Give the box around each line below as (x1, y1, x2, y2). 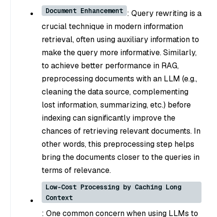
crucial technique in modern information (42, 21, 183, 32)
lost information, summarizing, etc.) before (42, 100, 191, 110)
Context (46, 193, 73, 202)
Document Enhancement (46, 6, 123, 15)
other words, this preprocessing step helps (42, 139, 194, 150)
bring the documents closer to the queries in (42, 152, 200, 163)
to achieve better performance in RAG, (42, 61, 179, 71)
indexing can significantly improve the (42, 113, 175, 124)
